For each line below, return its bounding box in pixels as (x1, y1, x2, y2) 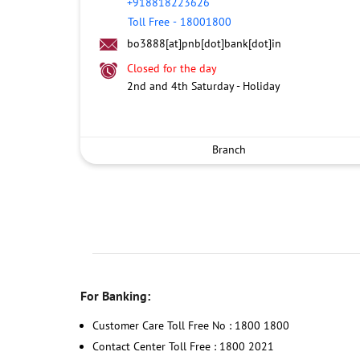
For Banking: (80, 287, 150, 304)
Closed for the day (126, 61, 217, 76)
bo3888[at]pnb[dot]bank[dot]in (126, 36, 281, 51)
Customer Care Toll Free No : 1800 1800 (92, 317, 289, 333)
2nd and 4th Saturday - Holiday (126, 79, 280, 93)
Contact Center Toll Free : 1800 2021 (92, 338, 274, 354)
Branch (212, 141, 246, 157)
